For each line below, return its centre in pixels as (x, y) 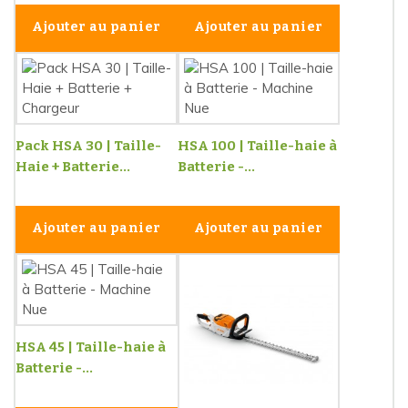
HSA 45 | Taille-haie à (91, 347)
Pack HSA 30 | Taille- (88, 145)
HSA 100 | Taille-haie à (257, 145)
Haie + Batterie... (73, 166)
